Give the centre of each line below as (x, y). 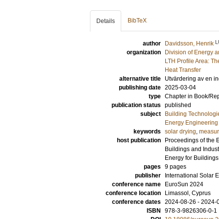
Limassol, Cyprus (188, 193)
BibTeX (137, 21)
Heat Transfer (183, 70)
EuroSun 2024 (184, 184)
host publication (139, 140)
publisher (148, 175)
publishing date (140, 88)
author (152, 44)
